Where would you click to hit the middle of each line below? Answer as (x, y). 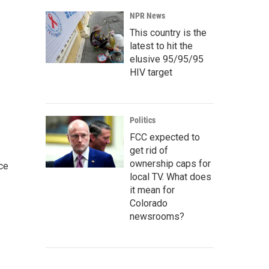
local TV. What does (171, 177)
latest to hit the (161, 46)
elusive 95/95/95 (167, 59)
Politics (143, 120)
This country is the (168, 33)
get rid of (149, 150)
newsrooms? (157, 216)
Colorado (149, 203)
